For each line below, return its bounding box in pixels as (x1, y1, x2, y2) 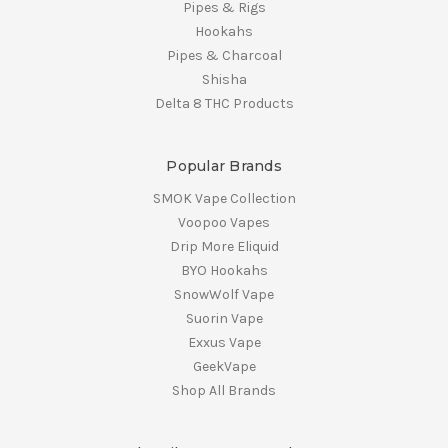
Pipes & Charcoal (166, 46, 282, 64)
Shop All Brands (172, 381, 276, 399)
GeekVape (192, 357, 256, 375)
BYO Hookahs (180, 261, 268, 279)
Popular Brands (166, 156, 282, 175)
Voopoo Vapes (178, 213, 270, 231)
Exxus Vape (187, 333, 261, 351)
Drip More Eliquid (169, 237, 279, 255)
